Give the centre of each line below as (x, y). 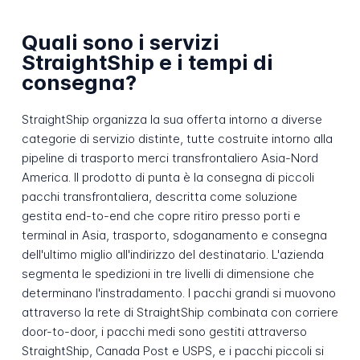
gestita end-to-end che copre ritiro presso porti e (161, 216)
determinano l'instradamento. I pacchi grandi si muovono (178, 293)
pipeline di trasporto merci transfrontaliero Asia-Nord (170, 158)
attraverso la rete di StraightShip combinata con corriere (180, 313)
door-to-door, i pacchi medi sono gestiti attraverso (164, 332)
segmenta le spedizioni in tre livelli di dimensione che (168, 274)
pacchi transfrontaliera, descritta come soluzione (159, 197)
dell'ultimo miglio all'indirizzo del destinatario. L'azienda (172, 255)
